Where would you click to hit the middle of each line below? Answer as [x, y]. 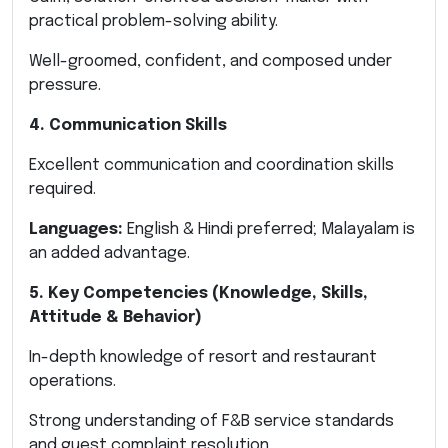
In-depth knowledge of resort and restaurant [203, 357]
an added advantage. [109, 253]
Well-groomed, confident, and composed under [210, 61]
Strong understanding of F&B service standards [211, 421]
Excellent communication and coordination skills [211, 165]
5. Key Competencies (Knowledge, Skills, [198, 293]
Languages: [76, 229]
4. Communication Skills [128, 125]
